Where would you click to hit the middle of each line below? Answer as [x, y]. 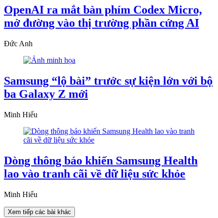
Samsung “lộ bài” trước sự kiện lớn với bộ [108, 81]
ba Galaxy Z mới [46, 94]
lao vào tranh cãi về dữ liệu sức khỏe [95, 173]
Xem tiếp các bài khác [39, 212]
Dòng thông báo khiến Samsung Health [101, 160]
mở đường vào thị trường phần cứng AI [101, 23]
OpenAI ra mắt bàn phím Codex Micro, [103, 10]
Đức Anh [18, 44]
